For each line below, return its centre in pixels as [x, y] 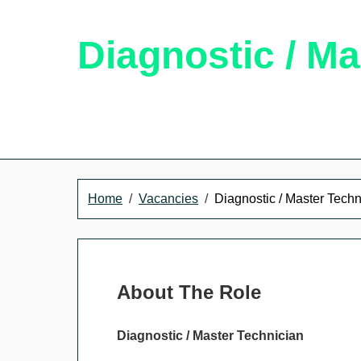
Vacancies [168, 199]
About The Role [189, 292]
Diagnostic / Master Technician [210, 336]
